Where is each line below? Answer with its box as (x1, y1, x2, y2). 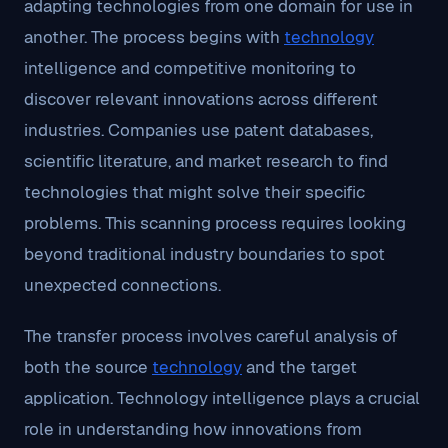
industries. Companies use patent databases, (24, 119, 373, 141)
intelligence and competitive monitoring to (24, 57, 356, 79)
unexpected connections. (24, 274, 221, 296)
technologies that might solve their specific (24, 181, 365, 203)
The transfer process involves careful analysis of (24, 325, 398, 347)
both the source (24, 356, 152, 378)
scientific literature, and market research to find (24, 150, 388, 172)
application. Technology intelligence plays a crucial (24, 387, 420, 409)
